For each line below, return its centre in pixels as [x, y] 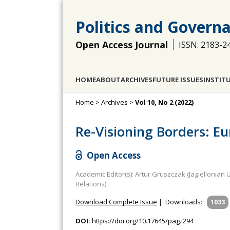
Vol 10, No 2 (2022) [164, 102]
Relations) [91, 184]
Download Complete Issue [116, 202]
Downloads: [184, 202]
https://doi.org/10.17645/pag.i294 [143, 221]
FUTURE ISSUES [178, 80]
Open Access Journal [122, 45]
